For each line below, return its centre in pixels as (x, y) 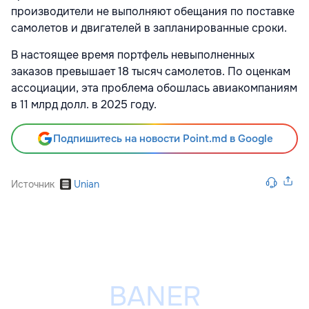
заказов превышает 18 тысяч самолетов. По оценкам (151, 72)
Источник (33, 185)
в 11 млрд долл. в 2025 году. (84, 105)
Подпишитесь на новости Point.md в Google (163, 139)
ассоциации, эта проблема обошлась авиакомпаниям (154, 88)
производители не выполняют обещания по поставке (153, 12)
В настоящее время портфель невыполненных (133, 55)
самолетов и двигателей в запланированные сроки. (149, 28)
